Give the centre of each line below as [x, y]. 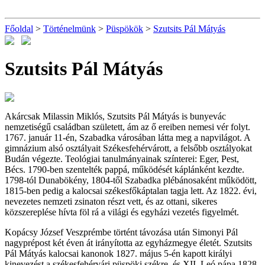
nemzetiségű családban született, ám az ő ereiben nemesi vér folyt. [127, 127]
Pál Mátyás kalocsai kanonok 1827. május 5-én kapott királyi [118, 254]
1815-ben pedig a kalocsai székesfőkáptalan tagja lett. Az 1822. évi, [131, 191]
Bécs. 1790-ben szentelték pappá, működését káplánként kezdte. [125, 170]
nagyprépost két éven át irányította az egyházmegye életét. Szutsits [128, 243]
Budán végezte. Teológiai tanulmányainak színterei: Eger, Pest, [122, 159]
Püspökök [125, 29]
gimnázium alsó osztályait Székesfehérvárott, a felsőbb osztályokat [128, 148]
